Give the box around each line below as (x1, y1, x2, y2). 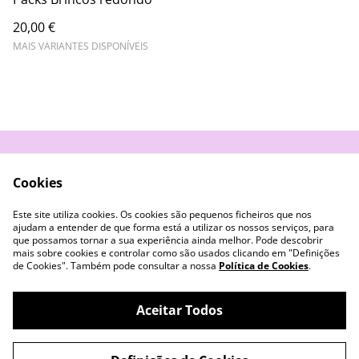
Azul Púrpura (58, 325, 143, 343)
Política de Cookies (219, 259, 309, 272)
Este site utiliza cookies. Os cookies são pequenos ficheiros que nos (13, 208, 312, 221)
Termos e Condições (184, 167, 307, 185)
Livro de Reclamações (179, 183, 311, 200)
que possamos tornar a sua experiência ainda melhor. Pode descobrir (13, 233, 323, 247)
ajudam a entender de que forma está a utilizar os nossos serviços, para (13, 220, 334, 234)
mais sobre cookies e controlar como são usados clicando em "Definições (13, 246, 340, 260)
